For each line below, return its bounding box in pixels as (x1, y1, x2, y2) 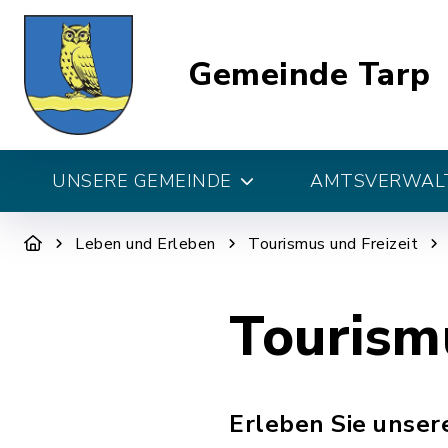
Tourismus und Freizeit (248, 233, 418, 255)
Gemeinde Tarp (188, 53, 431, 96)
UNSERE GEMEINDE (52, 169, 232, 193)
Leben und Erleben (75, 233, 216, 255)
